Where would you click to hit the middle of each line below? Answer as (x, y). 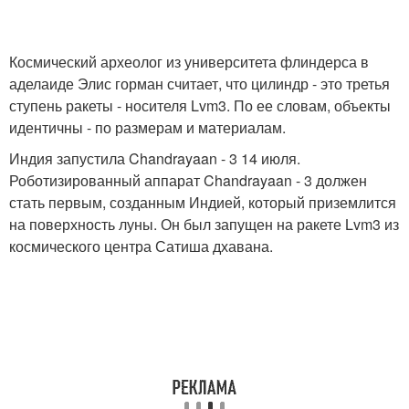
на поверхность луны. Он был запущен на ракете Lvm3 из (204, 224)
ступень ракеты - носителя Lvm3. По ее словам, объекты (200, 105)
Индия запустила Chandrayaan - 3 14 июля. (155, 158)
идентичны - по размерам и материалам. (147, 127)
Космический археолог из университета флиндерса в (189, 62)
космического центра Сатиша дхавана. (141, 246)
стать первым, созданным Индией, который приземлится (203, 202)
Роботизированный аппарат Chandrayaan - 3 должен (188, 180)
